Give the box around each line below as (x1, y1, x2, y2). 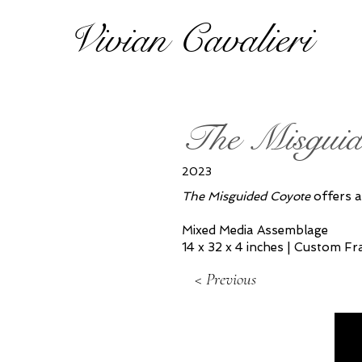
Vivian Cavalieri (67, 15, 313, 64)
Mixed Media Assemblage (182, 223, 328, 238)
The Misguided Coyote (182, 189, 310, 204)
